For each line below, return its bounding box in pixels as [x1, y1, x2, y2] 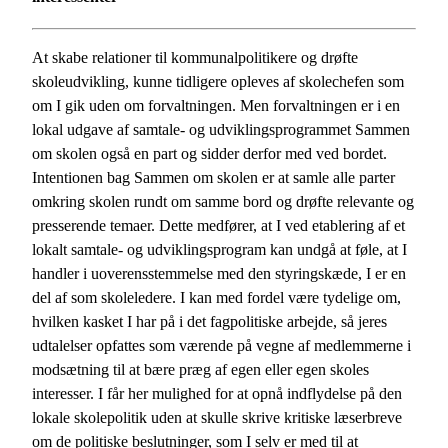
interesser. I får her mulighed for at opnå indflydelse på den [32, 384, 402, 402]
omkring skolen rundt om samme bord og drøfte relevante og [32, 192, 414, 210]
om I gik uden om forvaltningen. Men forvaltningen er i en [32, 96, 400, 114]
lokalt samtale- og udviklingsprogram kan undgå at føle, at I [32, 240, 407, 258]
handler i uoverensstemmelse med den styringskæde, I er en [32, 264, 406, 282]
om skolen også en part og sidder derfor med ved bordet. [32, 144, 387, 162]
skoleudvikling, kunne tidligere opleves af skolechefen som [32, 72, 404, 90]
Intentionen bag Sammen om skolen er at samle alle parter [32, 168, 395, 186]
